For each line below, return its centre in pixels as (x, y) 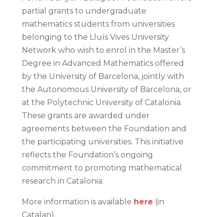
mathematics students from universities (98, 24)
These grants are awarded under (85, 115)
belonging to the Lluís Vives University (95, 37)
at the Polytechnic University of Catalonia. (102, 102)
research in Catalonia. (62, 181)
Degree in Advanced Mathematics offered (103, 63)
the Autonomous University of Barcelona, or (106, 89)
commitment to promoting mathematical (102, 168)
